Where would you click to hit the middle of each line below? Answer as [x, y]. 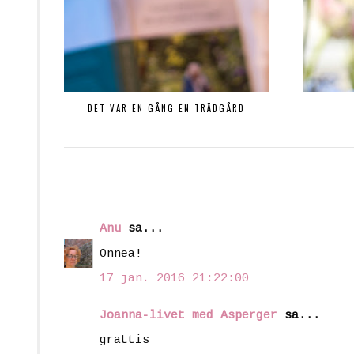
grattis [124, 341]
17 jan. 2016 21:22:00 [174, 279]
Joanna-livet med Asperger [188, 315]
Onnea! [121, 254]
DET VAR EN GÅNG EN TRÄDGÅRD [166, 109]
